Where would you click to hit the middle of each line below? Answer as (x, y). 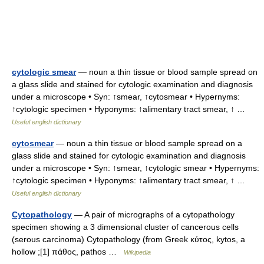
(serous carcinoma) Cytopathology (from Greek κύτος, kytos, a (128, 239)
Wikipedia (137, 252)
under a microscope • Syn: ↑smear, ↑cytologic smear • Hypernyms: (136, 168)
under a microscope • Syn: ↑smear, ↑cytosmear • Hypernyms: (126, 97)
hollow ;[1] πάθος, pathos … (68, 252)
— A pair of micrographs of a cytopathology (153, 214)
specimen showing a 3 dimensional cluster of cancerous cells (125, 227)
